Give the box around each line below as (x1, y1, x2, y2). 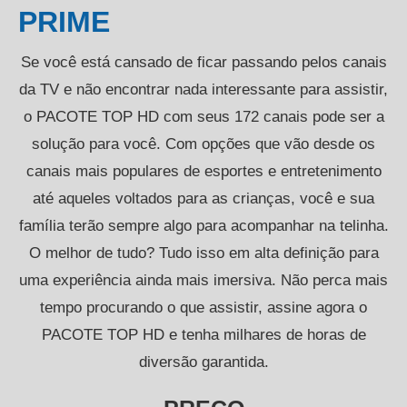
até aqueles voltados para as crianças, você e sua (33, 189, 374, 207)
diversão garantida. (138, 352, 269, 371)
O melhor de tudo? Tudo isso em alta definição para (28, 243, 379, 262)
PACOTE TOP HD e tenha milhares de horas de (41, 325, 366, 343)
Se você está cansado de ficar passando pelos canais (20, 53, 387, 71)
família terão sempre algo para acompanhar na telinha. (18, 216, 389, 234)
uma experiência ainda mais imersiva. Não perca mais (19, 271, 388, 289)
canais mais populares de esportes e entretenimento (25, 162, 382, 180)
